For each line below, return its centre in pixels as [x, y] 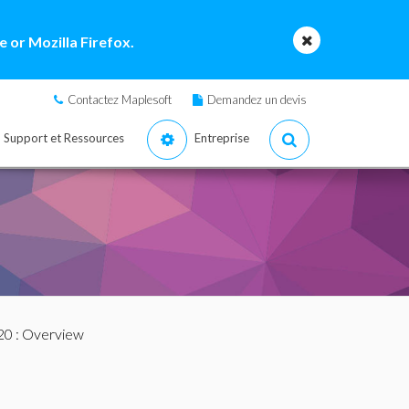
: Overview [48, 334]
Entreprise [222, 138]
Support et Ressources [64, 138]
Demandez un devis [257, 100]
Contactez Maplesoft [120, 100]
